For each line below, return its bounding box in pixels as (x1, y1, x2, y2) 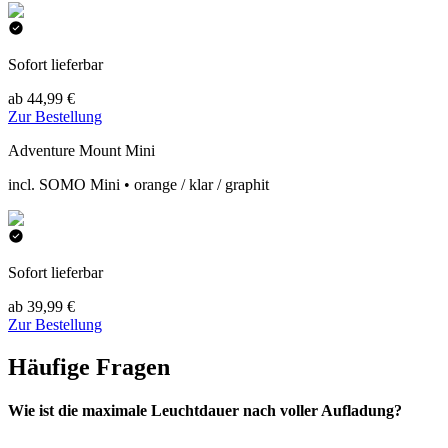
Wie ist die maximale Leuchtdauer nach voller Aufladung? (8, 402, 402, 420)
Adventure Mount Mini (8, 142, 155, 159)
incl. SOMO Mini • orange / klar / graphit (8, 176, 269, 193)
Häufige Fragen (8, 353, 170, 380)
